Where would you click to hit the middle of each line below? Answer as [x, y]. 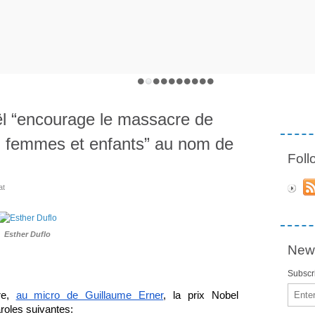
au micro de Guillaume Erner [90, 295]
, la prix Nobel [201, 295]
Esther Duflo [27, 234]
